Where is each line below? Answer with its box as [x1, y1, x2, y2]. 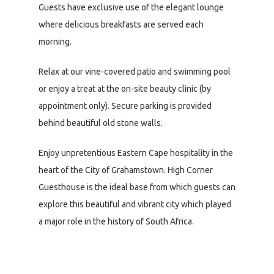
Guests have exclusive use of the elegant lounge [39, 2, 224, 13]
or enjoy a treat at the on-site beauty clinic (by [39, 84, 211, 94]
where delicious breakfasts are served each [39, 20, 204, 30]
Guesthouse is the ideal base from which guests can [39, 182, 235, 193]
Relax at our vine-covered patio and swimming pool [39, 67, 231, 77]
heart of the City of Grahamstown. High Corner [39, 165, 213, 176]
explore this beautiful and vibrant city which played [39, 199, 231, 210]
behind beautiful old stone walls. [39, 118, 163, 128]
